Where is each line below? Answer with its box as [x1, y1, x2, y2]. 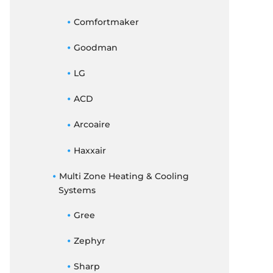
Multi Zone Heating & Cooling [58, 170, 189, 182]
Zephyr [73, 235, 105, 247]
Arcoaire [73, 119, 110, 130]
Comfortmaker [73, 16, 139, 27]
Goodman [73, 41, 118, 53]
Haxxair [73, 144, 106, 156]
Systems [58, 184, 96, 196]
